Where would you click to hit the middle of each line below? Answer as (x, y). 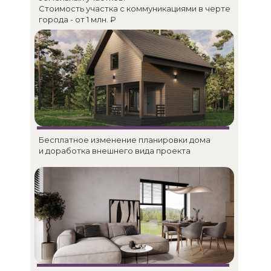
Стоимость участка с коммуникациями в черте (135, 8)
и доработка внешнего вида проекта (115, 151)
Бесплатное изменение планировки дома (125, 140)
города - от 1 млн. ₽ (77, 19)
